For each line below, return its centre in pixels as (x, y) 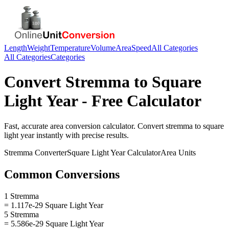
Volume (103, 48)
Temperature (70, 48)
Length (16, 48)
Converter (50, 152)
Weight (39, 48)
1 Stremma (21, 196)
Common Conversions (62, 174)
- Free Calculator (140, 101)
